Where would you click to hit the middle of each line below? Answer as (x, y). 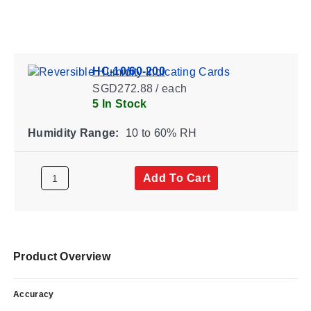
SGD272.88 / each (139, 88)
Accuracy (34, 294)
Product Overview (62, 256)
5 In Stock (119, 103)
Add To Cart (176, 178)
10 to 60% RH (159, 133)
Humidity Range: (73, 133)
